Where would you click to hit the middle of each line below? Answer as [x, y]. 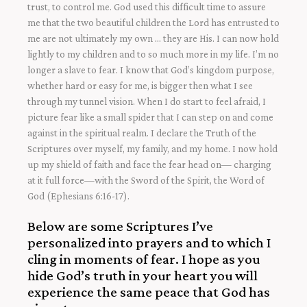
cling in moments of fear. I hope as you [144, 259]
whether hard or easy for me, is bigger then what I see [140, 86]
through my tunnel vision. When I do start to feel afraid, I [147, 101]
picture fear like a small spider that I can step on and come [150, 117]
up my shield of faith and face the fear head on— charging [149, 164]
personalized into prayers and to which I [149, 243]
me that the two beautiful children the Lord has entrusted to [153, 23]
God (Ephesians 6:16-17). [78, 196]
